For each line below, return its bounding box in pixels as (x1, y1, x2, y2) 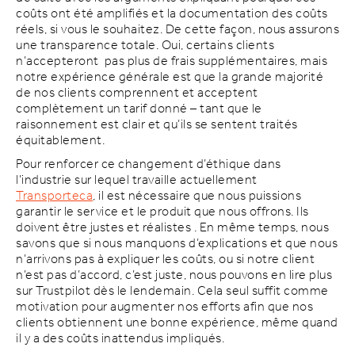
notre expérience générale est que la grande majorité (16, 65, 323, 90)
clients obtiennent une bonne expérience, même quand (16, 311, 338, 336)
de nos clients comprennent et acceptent (16, 81, 258, 106)
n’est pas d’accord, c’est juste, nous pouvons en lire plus (16, 263, 332, 288)
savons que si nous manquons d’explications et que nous (16, 231, 338, 257)
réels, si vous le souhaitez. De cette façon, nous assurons (16, 17, 339, 43)
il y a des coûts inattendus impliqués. (16, 326, 224, 352)
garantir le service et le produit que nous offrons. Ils (16, 200, 309, 225)
